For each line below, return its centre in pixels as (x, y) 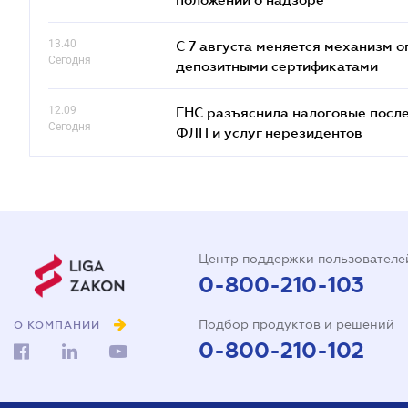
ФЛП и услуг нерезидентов (269, 132)
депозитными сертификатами (277, 66)
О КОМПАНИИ (57, 326)
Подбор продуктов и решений (296, 324)
